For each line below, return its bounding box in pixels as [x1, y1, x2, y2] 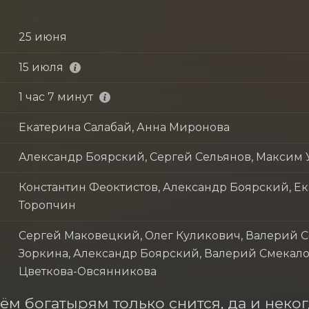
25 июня [18, 30, 67, 43]
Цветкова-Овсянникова [18, 264, 157, 278]
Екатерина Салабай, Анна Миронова [18, 120, 230, 134]
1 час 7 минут [18, 90, 93, 104]
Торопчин [18, 198, 76, 212]
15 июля [18, 60, 63, 74]
